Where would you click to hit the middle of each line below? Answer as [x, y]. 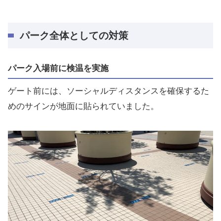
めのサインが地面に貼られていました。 [83, 106]
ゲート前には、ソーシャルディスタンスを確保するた [109, 91]
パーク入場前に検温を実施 [58, 69]
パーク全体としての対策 [74, 35]
